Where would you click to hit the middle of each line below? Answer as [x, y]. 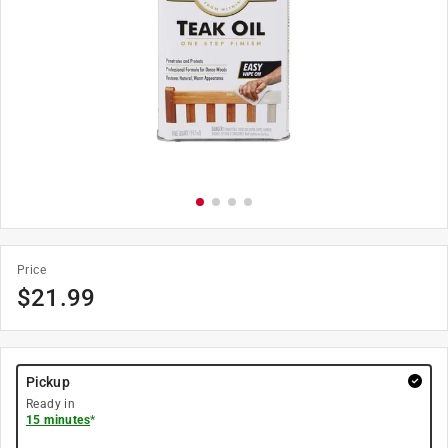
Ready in [51, 404]
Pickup [48, 382]
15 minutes [58, 420]
